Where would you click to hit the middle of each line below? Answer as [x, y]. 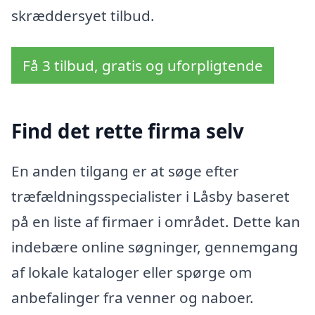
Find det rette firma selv [128, 130]
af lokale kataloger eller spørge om [131, 272]
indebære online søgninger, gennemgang [155, 247]
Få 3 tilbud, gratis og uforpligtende [143, 66]
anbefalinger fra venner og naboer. [133, 298]
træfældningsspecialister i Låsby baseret [150, 197]
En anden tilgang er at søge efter [125, 171]
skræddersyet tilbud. [83, 15]
